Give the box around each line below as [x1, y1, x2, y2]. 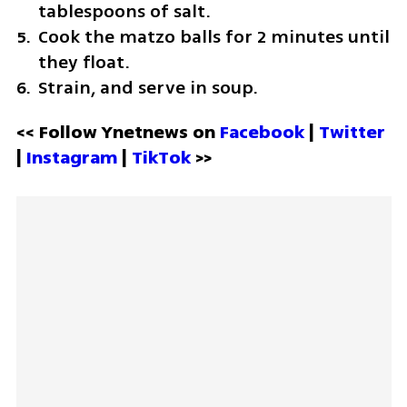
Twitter [318, 118, 385, 145]
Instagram [25, 144, 122, 171]
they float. [38, 48, 130, 75]
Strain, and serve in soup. [38, 74, 258, 101]
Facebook [219, 118, 309, 145]
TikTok [131, 144, 191, 171]
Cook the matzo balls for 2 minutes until [38, 23, 390, 50]
